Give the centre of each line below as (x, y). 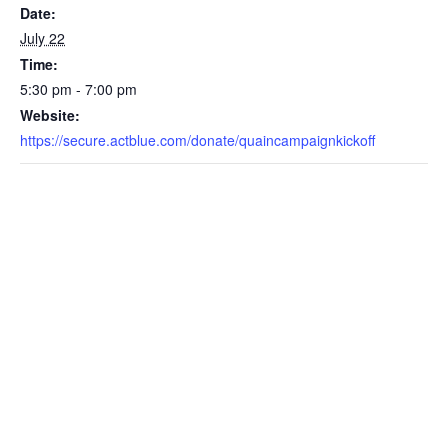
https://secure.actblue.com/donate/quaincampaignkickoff (197, 139)
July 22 (42, 37)
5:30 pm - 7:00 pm (78, 88)
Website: (50, 114)
